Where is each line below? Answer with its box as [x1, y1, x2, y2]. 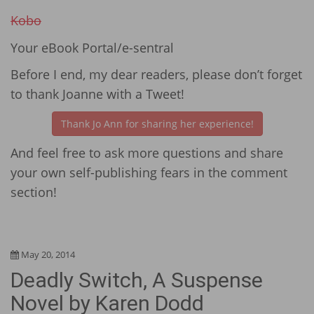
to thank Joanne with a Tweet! [11, 86, 184, 103]
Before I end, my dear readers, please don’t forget [11, 66, 302, 83]
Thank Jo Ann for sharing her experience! [60, 116, 254, 130]
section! [11, 184, 57, 201]
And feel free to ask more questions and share [11, 144, 283, 162]
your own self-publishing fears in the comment [11, 164, 287, 182]
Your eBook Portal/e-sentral [11, 39, 174, 56]
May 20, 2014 [21, 248, 75, 261]
